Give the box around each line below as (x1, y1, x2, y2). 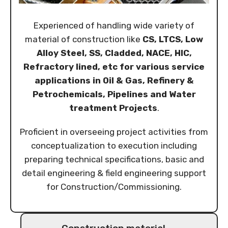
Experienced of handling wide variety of (34, 20, 194, 31)
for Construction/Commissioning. (46, 182, 182, 192)
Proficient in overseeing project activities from (20, 127, 208, 137)
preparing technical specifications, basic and (24, 154, 204, 165)
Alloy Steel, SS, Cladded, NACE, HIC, (36, 48, 192, 59)
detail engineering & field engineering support (22, 168, 206, 179)
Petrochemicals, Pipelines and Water (32, 89, 196, 100)
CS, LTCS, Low (142, 34, 203, 45)
